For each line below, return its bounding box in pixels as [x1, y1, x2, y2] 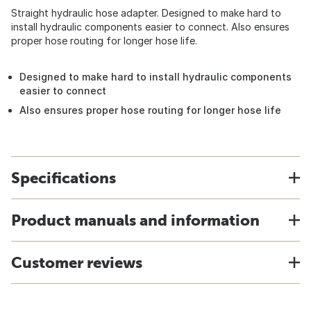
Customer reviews [11, 253, 142, 271]
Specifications [11, 169, 116, 187]
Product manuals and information [11, 211, 260, 229]
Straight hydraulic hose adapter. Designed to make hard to [11, 7, 281, 19]
